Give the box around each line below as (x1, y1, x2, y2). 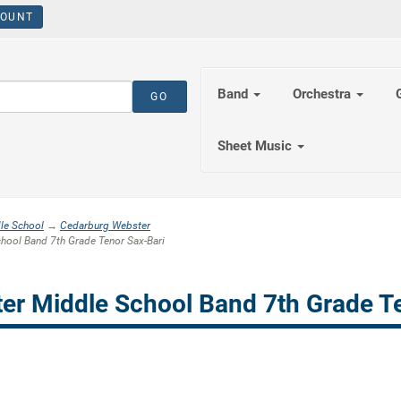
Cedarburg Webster (60, 219, 150, 232)
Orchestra (293, 86, 354, 102)
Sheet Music (218, 138, 295, 154)
